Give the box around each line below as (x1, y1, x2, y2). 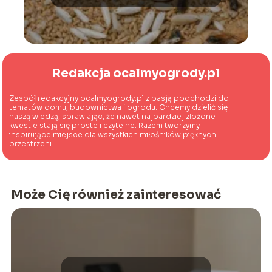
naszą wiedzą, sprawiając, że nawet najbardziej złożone (9, 112, 216, 121)
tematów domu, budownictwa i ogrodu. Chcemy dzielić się (9, 103, 228, 112)
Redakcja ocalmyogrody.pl (52, 66, 220, 81)
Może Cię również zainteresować (10, 187, 221, 203)
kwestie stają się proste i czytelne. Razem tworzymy (9, 121, 200, 131)
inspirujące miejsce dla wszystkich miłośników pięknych (9, 130, 217, 140)
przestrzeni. (9, 139, 54, 149)
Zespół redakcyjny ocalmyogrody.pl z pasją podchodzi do (9, 93, 229, 103)
